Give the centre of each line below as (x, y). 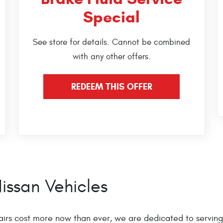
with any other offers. (111, 57)
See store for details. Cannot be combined (111, 43)
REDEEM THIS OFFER (111, 87)
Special (111, 17)
